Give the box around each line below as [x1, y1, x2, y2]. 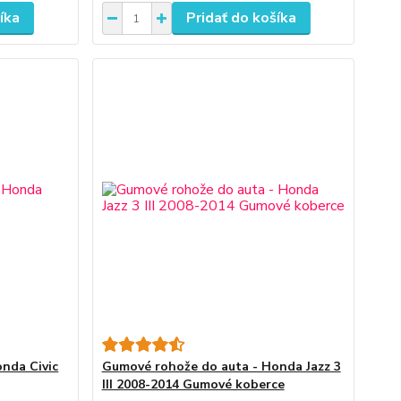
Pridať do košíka [185, 8, 296, 28]
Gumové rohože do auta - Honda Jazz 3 [101, 358, 341, 375]
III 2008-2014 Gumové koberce [101, 376, 285, 393]
